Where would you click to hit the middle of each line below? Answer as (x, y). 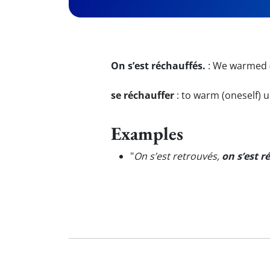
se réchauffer (143, 95)
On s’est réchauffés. (158, 66)
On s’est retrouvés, (178, 156)
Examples (147, 133)
